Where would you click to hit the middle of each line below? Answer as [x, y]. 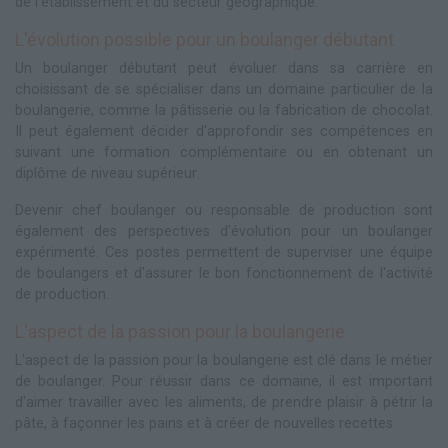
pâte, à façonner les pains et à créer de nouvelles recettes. [205, 423]
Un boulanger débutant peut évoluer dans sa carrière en [224, 68]
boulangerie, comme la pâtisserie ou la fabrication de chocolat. [224, 110]
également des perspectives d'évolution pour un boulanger [224, 231]
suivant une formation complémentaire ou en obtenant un [224, 152]
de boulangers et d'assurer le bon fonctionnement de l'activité [224, 273]
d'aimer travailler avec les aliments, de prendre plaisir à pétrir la [224, 402]
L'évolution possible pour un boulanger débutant [204, 39]
